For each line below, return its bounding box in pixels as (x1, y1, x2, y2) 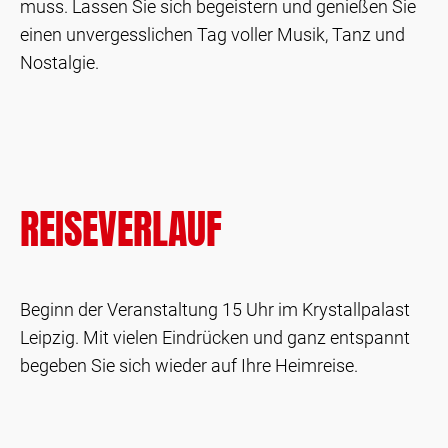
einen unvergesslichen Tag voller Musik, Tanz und (20, 24, 405, 45)
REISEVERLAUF (20, 199, 222, 259)
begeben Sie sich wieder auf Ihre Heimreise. (20, 355, 358, 376)
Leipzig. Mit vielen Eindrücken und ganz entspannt (20, 327, 410, 348)
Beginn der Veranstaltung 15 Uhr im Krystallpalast (20, 299, 410, 320)
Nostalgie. (20, 52, 99, 73)
